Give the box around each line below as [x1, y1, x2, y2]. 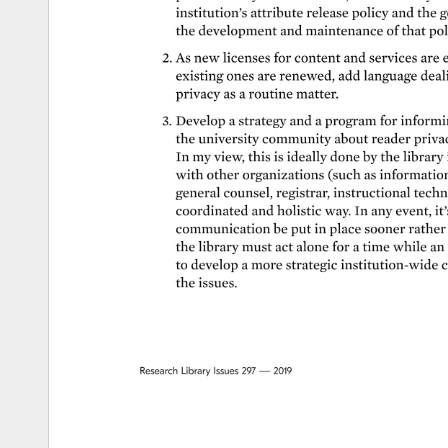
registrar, [275, 186, 330, 200]
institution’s [175, 5, 246, 20]
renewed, [279, 69, 336, 84]
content [294, 50, 342, 65]
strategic [285, 258, 340, 272]
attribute [250, 5, 302, 20]
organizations [242, 168, 324, 183]
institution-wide [340, 258, 431, 272]
